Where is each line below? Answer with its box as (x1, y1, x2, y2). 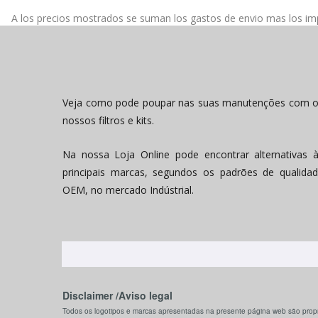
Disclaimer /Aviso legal (62, 288, 172, 302)
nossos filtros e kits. (62, 114, 154, 127)
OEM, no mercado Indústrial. (62, 183, 194, 197)
